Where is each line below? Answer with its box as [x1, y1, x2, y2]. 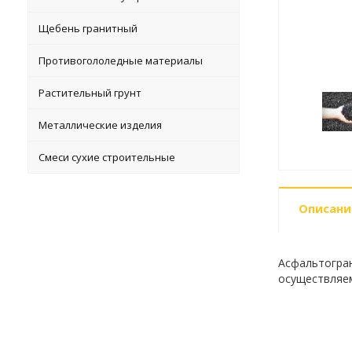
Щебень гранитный [38, 21, 138, 35]
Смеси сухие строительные [38, 150, 176, 164]
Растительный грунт [38, 86, 142, 100]
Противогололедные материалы [38, 53, 203, 68]
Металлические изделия [38, 118, 163, 132]
